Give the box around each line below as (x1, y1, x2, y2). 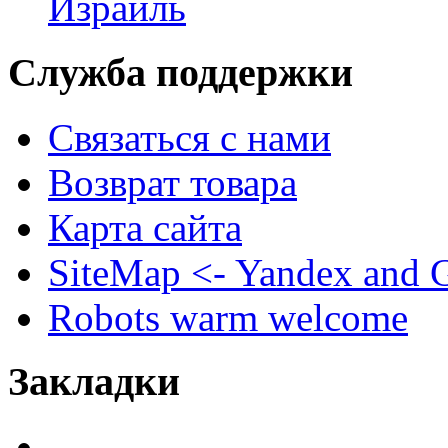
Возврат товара (48, 160, 297, 204)
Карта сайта (48, 205, 242, 249)
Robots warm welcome (48, 295, 408, 339)
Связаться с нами (48, 115, 331, 159)
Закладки (8, 359, 180, 405)
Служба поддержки (8, 50, 353, 96)
